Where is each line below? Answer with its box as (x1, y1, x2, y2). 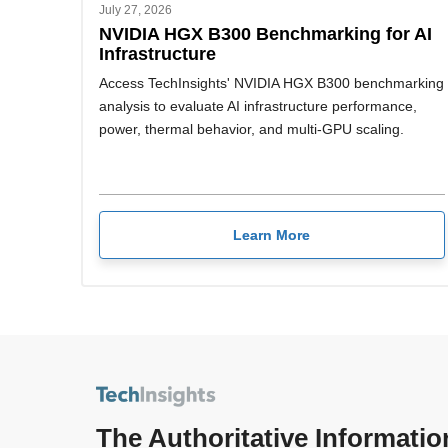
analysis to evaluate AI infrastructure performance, (99, 97, 417, 114)
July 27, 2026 (99, 2, 172, 17)
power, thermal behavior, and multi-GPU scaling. (99, 120, 404, 137)
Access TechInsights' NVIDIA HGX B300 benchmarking (99, 74, 444, 91)
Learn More (233, 227, 311, 244)
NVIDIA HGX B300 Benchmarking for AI (99, 22, 432, 44)
